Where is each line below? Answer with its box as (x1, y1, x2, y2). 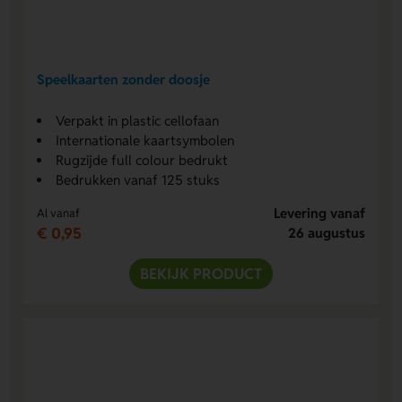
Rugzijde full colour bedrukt (56, 151, 229, 169)
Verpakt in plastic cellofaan (56, 111, 220, 129)
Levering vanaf (273, 204, 365, 222)
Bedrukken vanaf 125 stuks (56, 170, 221, 188)
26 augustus (287, 223, 365, 241)
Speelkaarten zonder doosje (37, 71, 211, 89)
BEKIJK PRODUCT (140, 263, 262, 284)
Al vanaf (37, 205, 81, 221)
